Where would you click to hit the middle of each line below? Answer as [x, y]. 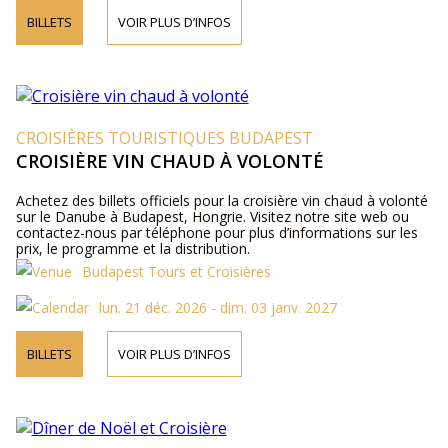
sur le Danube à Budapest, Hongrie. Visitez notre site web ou [212, 216]
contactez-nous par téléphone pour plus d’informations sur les [216, 232]
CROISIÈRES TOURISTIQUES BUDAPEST [164, 138]
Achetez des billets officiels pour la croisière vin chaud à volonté [221, 200]
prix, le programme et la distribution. [132, 248]
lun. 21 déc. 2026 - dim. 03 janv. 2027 [217, 307]
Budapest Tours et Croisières [176, 271]
